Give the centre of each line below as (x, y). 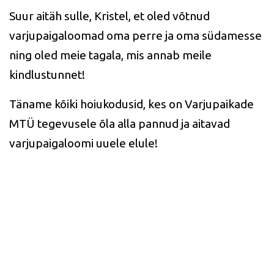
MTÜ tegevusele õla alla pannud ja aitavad (120, 124)
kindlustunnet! (47, 75)
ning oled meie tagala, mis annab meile (110, 55)
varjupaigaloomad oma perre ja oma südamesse (135, 35)
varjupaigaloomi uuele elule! (83, 143)
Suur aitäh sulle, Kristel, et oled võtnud (109, 16)
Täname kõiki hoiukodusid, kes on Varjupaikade (131, 104)
